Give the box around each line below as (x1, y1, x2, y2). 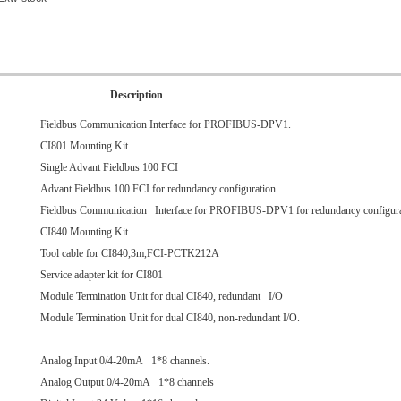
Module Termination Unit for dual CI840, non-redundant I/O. (40, 311, 300, 325)
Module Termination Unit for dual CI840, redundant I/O (40, 290, 283, 303)
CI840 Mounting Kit (40, 226, 128, 239)
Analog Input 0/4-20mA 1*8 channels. (40, 354, 212, 368)
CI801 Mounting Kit (40, 140, 128, 153)
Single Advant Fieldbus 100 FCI (40, 161, 178, 175)
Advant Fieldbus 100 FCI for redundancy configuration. (40, 183, 278, 196)
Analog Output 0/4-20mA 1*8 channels (40, 376, 214, 389)
